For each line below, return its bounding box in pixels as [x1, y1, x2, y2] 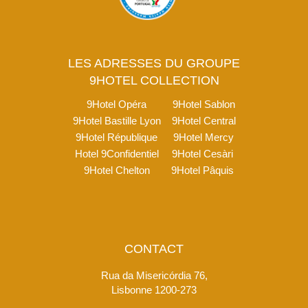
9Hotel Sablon [172, 98, 235, 111]
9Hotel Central [171, 115, 236, 127]
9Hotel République [76, 131, 157, 144]
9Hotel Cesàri [171, 148, 233, 160]
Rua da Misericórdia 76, [100, 269, 208, 282]
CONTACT [124, 242, 184, 256]
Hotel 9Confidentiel [74, 148, 159, 160]
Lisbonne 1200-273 [111, 284, 197, 296]
